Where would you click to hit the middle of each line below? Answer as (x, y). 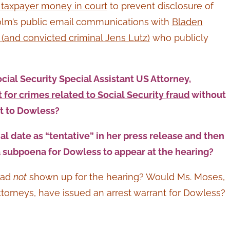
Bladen (187, 22)
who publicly (179, 38)
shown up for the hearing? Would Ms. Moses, (126, 177)
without (208, 95)
